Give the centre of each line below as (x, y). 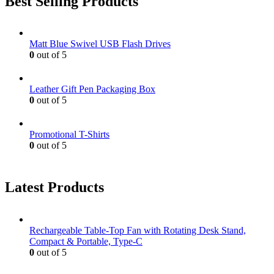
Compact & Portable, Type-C (86, 242)
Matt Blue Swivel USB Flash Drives (100, 44)
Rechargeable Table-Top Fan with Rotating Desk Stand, (138, 231)
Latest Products (54, 187)
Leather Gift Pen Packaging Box (92, 89)
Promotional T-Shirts (69, 135)
